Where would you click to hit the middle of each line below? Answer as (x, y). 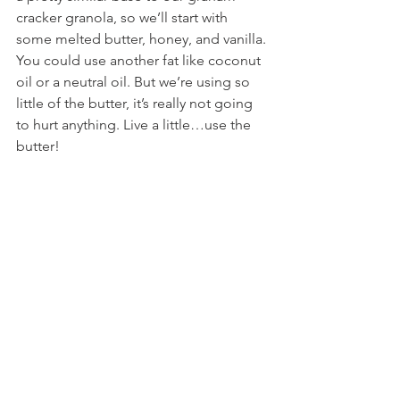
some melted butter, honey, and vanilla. (143, 39)
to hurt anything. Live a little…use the (135, 125)
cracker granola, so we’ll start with (124, 18)
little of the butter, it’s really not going (136, 104)
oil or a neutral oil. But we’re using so (135, 82)
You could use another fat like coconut (140, 61)
